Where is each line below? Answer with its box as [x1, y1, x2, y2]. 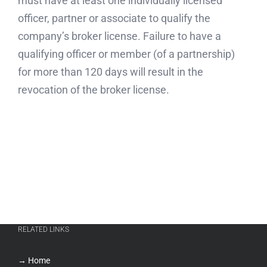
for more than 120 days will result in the [18, 66, 203, 79]
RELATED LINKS [18, 225, 69, 234]
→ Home [18, 256, 50, 266]
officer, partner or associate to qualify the [18, 12, 210, 25]
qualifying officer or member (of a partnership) [18, 48, 235, 61]
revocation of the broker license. [18, 83, 169, 97]
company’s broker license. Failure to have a [18, 30, 221, 43]
